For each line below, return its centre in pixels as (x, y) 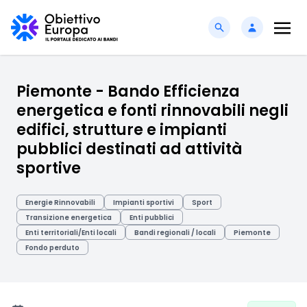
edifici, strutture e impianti (122, 130)
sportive (49, 168)
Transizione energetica (69, 218)
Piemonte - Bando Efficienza (128, 91)
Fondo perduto (52, 248)
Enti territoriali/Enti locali (71, 233)
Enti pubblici (152, 218)
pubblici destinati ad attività (130, 149)
